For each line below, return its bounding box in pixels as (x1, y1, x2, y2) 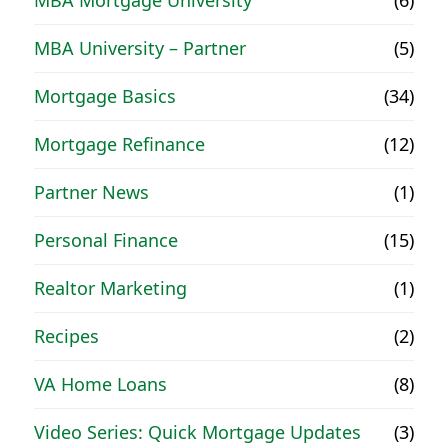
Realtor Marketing (34, 276, 188, 301)
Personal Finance (34, 228, 179, 253)
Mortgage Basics (34, 84, 177, 109)
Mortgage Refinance (34, 132, 206, 157)
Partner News (34, 180, 150, 205)
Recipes (34, 324, 100, 349)
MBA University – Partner (34, 36, 247, 61)
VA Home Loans (34, 372, 168, 397)
